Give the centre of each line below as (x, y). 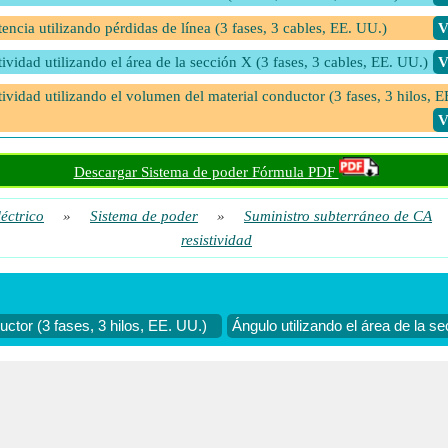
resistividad (216, 240)
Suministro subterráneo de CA (338, 216)
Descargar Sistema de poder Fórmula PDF (206, 172)
